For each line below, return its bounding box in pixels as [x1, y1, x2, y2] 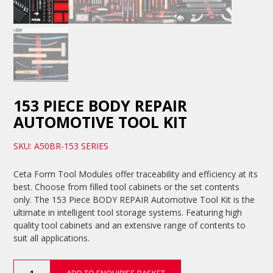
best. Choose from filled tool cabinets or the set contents [13, 181, 240, 193]
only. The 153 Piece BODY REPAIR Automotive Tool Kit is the [13, 194, 255, 206]
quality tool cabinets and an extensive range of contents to [13, 219, 246, 232]
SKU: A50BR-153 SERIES [13, 140, 109, 152]
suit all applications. [13, 232, 90, 244]
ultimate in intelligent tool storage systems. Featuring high [13, 207, 243, 219]
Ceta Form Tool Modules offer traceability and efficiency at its [13, 168, 258, 180]
